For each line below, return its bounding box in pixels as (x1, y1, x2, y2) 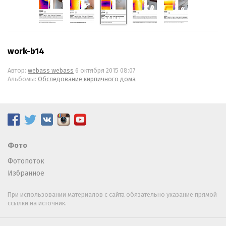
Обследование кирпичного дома (38, 75, 136, 83)
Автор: (8, 66, 28, 74)
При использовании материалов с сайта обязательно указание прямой (8, 190, 217, 198)
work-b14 (8, 45, 44, 56)
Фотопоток (8, 156, 44, 165)
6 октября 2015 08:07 (74, 66, 136, 74)
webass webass (28, 66, 74, 74)
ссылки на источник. (8, 199, 67, 207)
